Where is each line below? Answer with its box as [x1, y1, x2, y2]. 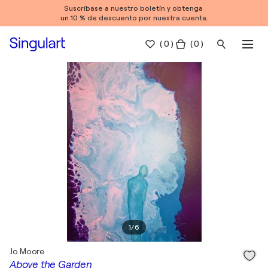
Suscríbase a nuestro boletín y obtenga [63, 4, 205, 13]
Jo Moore [10, 246, 45, 256]
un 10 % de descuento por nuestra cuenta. [60, 14, 208, 22]
